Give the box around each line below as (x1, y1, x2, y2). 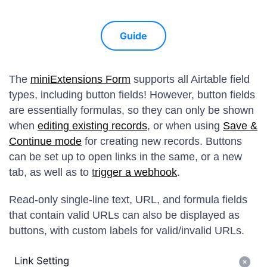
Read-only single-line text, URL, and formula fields (9, 194, 247, 206)
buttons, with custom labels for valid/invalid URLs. (9, 225, 244, 237)
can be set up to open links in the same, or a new (9, 151, 242, 163)
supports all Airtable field (131, 73, 250, 85)
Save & (223, 120, 257, 132)
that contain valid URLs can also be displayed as (9, 209, 240, 221)
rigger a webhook (95, 166, 177, 178)
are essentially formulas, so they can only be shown (9, 104, 254, 116)
